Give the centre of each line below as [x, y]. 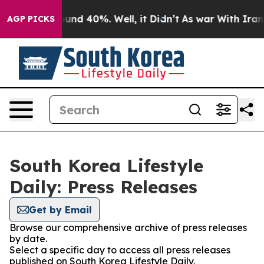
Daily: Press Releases [103, 187]
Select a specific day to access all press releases [120, 250]
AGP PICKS [31, 19]
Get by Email [60, 210]
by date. [28, 239]
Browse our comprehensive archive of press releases [128, 227]
